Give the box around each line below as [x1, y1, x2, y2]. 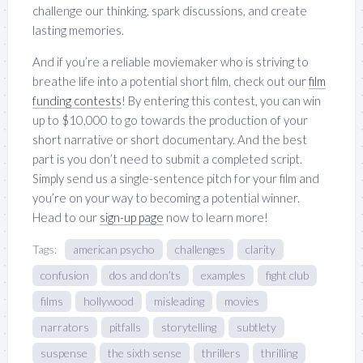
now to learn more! [164, 209, 268, 224]
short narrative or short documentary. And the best [32, 131, 307, 147]
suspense [41, 345, 88, 360]
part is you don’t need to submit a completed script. [32, 151, 302, 166]
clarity [246, 241, 275, 256]
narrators [41, 319, 89, 334]
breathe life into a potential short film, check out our [32, 73, 309, 88]
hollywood [83, 293, 134, 308]
